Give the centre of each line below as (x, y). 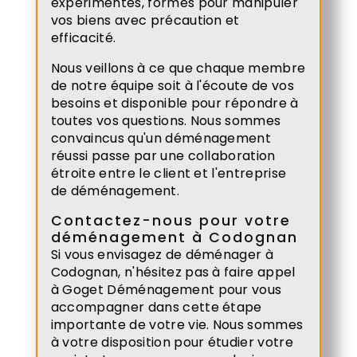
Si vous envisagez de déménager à (162, 254)
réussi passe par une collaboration (163, 155)
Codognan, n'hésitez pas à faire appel (173, 272)
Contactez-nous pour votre (171, 220)
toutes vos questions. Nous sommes (166, 120)
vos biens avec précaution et (145, 20)
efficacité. (83, 37)
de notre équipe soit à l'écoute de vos (172, 85)
